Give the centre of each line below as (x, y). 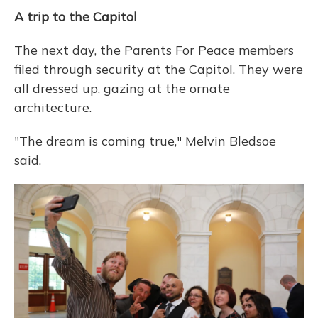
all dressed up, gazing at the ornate (122, 88)
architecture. (53, 108)
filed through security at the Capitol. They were (159, 69)
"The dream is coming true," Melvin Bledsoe (145, 141)
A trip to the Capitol (76, 17)
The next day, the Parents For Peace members (154, 50)
